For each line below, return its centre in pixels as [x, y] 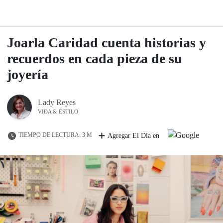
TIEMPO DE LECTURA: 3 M [55, 135]
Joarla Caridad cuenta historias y [107, 43]
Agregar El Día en [133, 135]
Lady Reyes [57, 102]
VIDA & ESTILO [58, 111]
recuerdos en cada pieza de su [95, 58]
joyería [28, 74]
